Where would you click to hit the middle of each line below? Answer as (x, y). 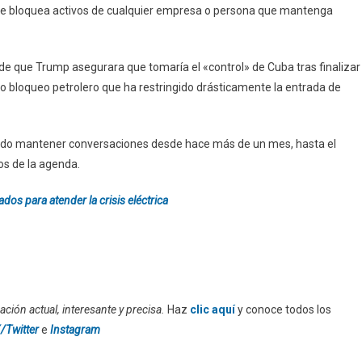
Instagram (75, 329)
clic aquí (213, 309)
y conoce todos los (283, 309)
